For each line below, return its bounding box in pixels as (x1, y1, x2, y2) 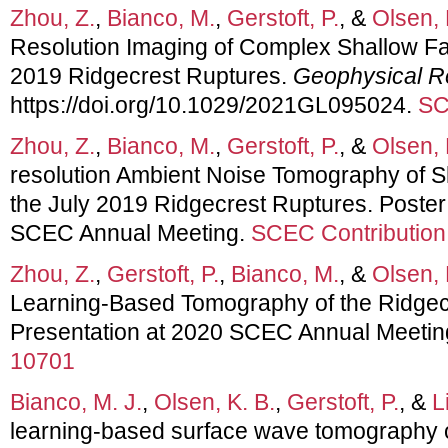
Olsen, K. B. (154, 388, 275, 415)
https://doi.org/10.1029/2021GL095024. (10, 91, 418, 118)
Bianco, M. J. (10, 388, 142, 415)
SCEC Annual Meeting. (10, 219, 251, 246)
